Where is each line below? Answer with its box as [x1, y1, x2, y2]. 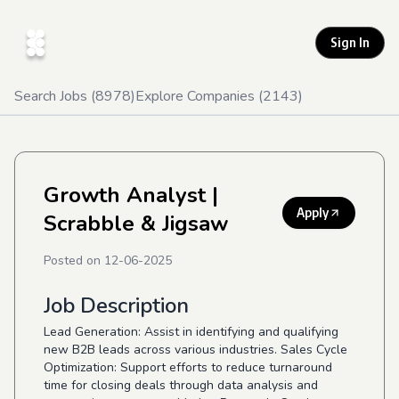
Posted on [44, 252, 104, 269]
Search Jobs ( [14, 86, 95, 106]
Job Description [44, 291, 189, 320]
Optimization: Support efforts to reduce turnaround [44, 359, 332, 376]
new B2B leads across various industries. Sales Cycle [44, 341, 347, 358]
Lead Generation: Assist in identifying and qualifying [44, 323, 338, 340]
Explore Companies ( [135, 86, 263, 106]
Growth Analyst [44, 181, 206, 209]
